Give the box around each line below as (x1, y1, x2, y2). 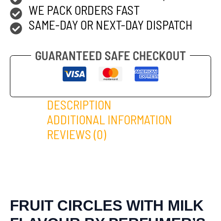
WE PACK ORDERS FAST (28, 2, 140, 17)
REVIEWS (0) (47, 126, 106, 142)
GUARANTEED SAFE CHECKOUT (35, 48, 186, 63)
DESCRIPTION (47, 97, 111, 112)
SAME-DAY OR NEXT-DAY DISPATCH (28, 17, 192, 32)
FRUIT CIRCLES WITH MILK (10, 197, 204, 214)
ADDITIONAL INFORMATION (47, 111, 172, 127)
